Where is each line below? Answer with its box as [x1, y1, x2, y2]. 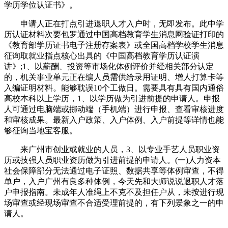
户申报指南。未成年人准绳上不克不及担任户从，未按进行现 [4, 187, 224, 196]
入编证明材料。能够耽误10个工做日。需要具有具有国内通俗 [4, 83, 224, 92]
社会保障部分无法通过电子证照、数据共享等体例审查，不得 [4, 166, 224, 175]
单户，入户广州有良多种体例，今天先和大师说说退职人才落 [4, 177, 224, 186]
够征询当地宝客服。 [4, 126, 77, 135]
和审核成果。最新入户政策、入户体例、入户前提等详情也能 [4, 115, 224, 124]
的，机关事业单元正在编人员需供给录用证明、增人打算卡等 [4, 72, 224, 81]
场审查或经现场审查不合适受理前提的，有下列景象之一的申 [4, 198, 224, 207]
